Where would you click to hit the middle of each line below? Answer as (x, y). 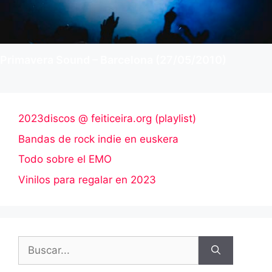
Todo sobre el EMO (65, 159)
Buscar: (36, 243)
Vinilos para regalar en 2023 (87, 179)
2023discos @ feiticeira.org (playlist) (107, 119)
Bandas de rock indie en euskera (98, 139)
